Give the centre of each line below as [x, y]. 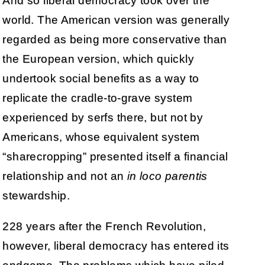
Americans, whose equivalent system [101, 137]
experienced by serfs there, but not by [103, 117]
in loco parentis [167, 176]
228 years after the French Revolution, [104, 226]
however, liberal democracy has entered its [116, 245]
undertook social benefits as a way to [101, 78]
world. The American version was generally [116, 20]
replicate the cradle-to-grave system [98, 98]
